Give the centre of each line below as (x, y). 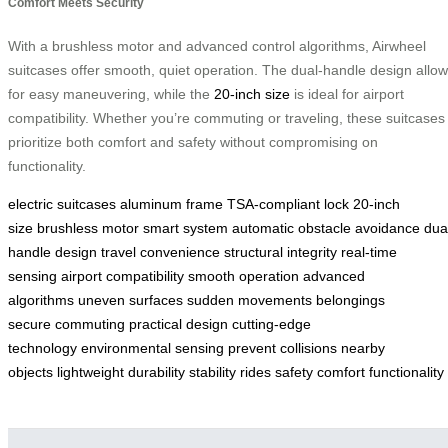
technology (42, 348)
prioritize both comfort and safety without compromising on (193, 142)
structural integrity (280, 252)
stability (212, 372)
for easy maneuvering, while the (111, 94)
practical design (178, 324)
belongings (350, 300)
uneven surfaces (130, 300)
